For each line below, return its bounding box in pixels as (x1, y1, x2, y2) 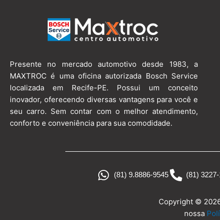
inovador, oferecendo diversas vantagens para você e (10, 94, 198, 104)
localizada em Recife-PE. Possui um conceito (10, 82, 198, 92)
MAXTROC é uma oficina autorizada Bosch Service (10, 71, 198, 81)
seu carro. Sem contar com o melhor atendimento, (10, 106, 198, 116)
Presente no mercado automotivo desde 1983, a (10, 59, 198, 69)
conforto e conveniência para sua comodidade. (10, 118, 172, 128)
